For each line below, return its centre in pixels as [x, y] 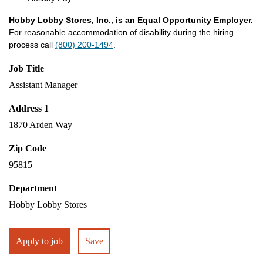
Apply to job [39, 241]
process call [32, 45]
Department [33, 188]
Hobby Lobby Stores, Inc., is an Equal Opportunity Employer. [131, 20]
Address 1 [29, 108]
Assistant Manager [43, 85]
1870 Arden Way [41, 125]
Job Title [26, 68]
